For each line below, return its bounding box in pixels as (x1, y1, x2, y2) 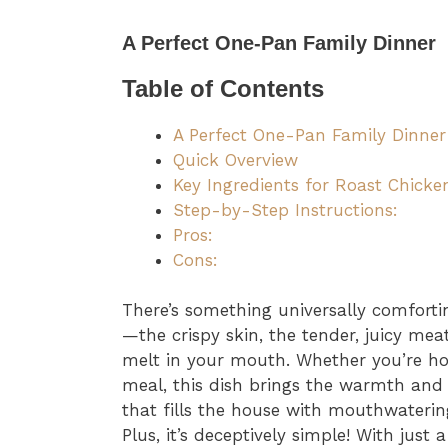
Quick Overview (173, 149, 298, 170)
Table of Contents (122, 74, 324, 102)
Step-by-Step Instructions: (173, 199, 398, 220)
